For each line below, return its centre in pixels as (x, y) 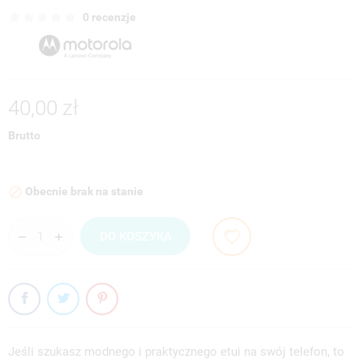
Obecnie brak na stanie (83, 191)
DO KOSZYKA (135, 236)
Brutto (24, 135)
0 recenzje (109, 17)
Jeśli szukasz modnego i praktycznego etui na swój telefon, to (176, 351)
